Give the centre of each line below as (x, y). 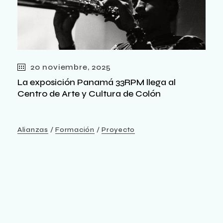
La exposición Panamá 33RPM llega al (97, 82)
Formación (75, 129)
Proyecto (118, 129)
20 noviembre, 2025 (71, 67)
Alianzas (33, 129)
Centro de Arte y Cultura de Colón (89, 93)
